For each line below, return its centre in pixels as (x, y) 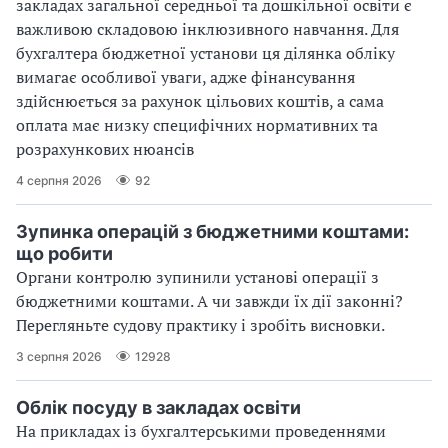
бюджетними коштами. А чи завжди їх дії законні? (209, 301)
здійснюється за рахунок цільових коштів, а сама (200, 101)
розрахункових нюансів (105, 149)
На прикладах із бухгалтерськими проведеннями (201, 431)
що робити (64, 254)
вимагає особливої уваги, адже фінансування (185, 77)
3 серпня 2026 (59, 356)
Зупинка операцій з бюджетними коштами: (212, 232)
